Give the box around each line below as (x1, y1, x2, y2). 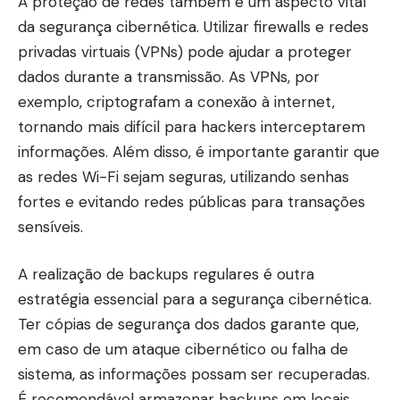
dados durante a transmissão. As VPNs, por (18, 66, 320, 87)
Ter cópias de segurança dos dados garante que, (18, 314, 359, 335)
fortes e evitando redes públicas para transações (18, 191, 365, 212)
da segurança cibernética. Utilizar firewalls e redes (18, 16, 369, 37)
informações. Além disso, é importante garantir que (18, 141, 379, 162)
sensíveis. (18, 216, 83, 237)
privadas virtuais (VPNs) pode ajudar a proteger (18, 41, 352, 62)
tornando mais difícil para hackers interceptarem (18, 116, 365, 137)
